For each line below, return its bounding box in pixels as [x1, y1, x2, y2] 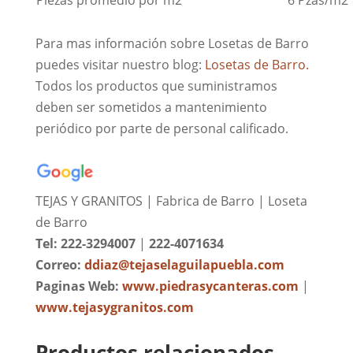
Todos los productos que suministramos [35, 76, 277, 95]
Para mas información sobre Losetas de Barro [35, 34, 309, 52]
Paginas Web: [35, 277, 122, 295]
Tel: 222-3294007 [35, 234, 136, 252]
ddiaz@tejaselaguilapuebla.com [84, 255, 284, 273]
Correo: [35, 255, 81, 273]
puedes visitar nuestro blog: [35, 55, 205, 73]
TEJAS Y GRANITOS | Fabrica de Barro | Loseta [35, 191, 307, 210]
